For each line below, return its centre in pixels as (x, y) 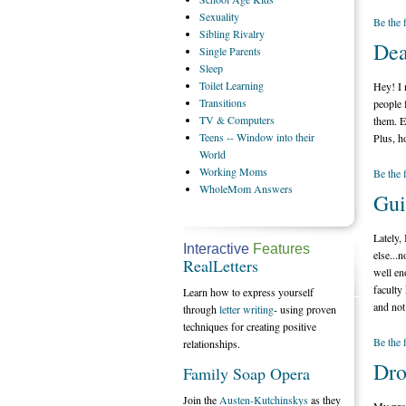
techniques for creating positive (250, 326)
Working (219, 171)
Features (280, 249)
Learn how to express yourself (248, 292)
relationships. (212, 343)
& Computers (246, 120)
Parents (245, 51)
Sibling (216, 34)
